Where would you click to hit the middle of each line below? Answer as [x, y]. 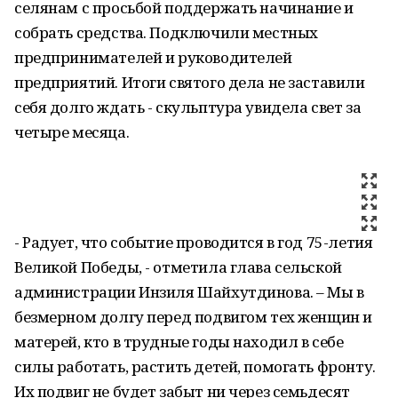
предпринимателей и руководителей [153, 57]
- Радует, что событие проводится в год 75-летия [194, 242]
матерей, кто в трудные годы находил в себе [179, 342]
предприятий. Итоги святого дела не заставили [190, 82]
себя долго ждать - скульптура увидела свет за [188, 107]
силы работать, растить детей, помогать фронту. [195, 366]
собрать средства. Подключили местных [166, 32]
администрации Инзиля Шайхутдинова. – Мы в [189, 292]
